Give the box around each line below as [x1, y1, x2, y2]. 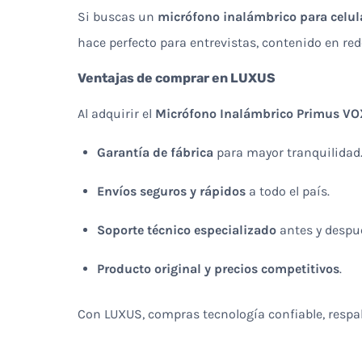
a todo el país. [246, 183, 330, 199]
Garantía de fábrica [97, 144, 213, 160]
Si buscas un [78, 8, 158, 24]
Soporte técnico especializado [97, 221, 276, 238]
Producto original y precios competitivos [97, 260, 339, 276]
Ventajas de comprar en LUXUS [78, 69, 276, 86]
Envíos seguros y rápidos [97, 183, 246, 199]
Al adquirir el [78, 105, 155, 121]
